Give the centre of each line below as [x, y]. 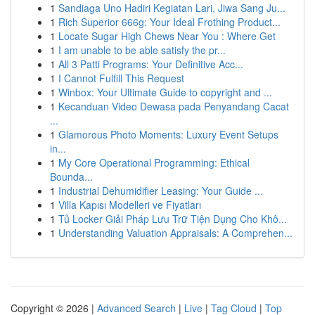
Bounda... [71, 176]
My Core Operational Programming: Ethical [154, 162]
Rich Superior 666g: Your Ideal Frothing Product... [169, 22]
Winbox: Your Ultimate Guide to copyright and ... [165, 92]
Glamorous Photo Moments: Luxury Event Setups [168, 134]
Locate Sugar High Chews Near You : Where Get [167, 36]
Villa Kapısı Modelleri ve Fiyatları [130, 205]
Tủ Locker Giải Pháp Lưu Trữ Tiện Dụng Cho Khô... [173, 219]
